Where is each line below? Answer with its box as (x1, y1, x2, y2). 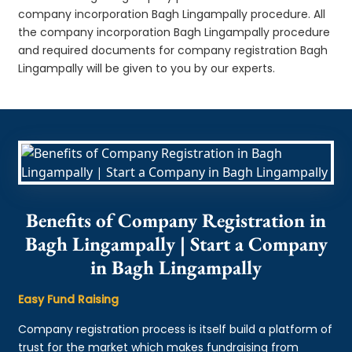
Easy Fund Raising (18, 291, 119, 307)
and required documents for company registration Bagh (18, 42, 328, 58)
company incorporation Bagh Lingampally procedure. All (18, 5, 326, 22)
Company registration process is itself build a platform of (18, 321, 333, 337)
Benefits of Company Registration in (26, 207, 326, 233)
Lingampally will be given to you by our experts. (18, 60, 276, 76)
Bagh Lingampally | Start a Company (24, 230, 328, 256)
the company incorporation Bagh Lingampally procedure (18, 24, 331, 40)
